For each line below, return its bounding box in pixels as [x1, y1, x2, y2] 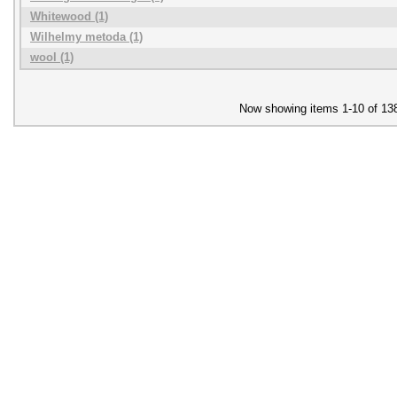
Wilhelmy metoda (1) [30, 30, 143, 43]
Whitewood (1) [30, 10, 108, 23]
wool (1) [30, 51, 74, 64]
